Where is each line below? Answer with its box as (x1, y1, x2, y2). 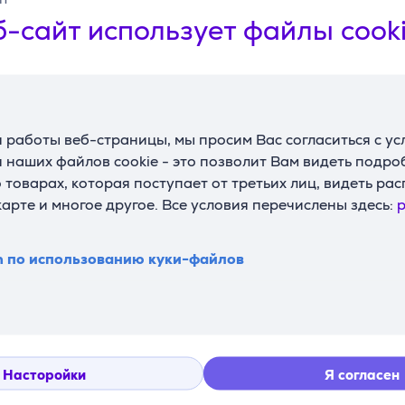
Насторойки (2, 365, 86, 382)
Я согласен (325, 365, 400, 382)
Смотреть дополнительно (78, 56, 327, 82)
